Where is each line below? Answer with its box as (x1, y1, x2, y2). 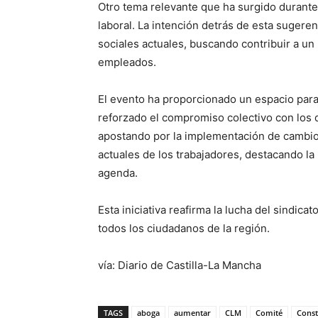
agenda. (98, 166, 138, 180)
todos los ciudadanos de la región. (98, 221, 270, 236)
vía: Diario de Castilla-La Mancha (98, 258, 261, 273)
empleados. (98, 55, 156, 70)
